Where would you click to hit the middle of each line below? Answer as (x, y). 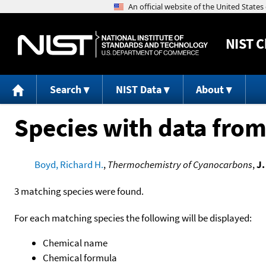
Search (65, 90)
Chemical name (75, 243)
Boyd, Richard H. (69, 164)
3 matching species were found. (79, 191)
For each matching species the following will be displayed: (133, 218)
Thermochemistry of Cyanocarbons (180, 164)
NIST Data (138, 90)
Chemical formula (80, 257)
